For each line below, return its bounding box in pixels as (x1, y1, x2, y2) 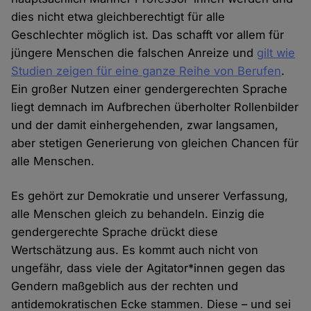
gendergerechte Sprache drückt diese (11, 225, 219, 239)
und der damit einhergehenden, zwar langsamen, (11, 118, 279, 133)
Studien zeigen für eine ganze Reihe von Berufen (11, 64, 282, 78)
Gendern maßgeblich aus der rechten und (11, 279, 239, 294)
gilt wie (257, 46, 296, 60)
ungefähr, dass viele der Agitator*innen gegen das (11, 261, 286, 276)
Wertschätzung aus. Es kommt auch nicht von (11, 243, 259, 258)
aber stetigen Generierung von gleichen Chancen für (11, 136, 299, 151)
